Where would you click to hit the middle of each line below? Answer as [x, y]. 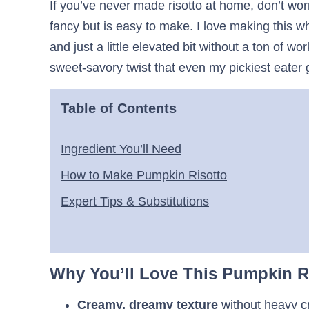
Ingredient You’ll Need [121, 149]
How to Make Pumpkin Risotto [144, 176]
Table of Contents [119, 109]
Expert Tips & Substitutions [135, 202]
